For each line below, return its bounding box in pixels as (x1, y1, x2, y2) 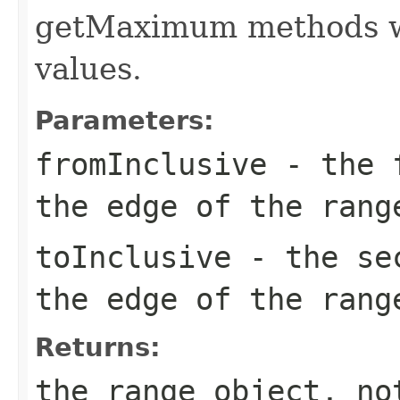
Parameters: (35, 104, 214, 136)
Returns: (35, 331, 161, 362)
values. (35, 50, 142, 87)
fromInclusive (35, 146, 267, 182)
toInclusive (35, 238, 231, 275)
